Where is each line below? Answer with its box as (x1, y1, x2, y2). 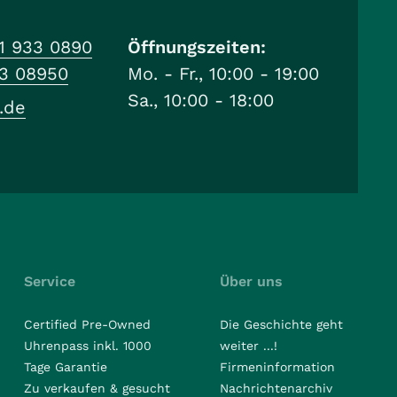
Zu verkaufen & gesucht (23, 381, 170, 395)
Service (23, 273, 75, 290)
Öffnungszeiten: (128, 36, 266, 58)
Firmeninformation (219, 360, 335, 374)
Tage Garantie (23, 360, 107, 374)
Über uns (219, 273, 283, 290)
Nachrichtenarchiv (219, 381, 332, 395)
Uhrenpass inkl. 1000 (23, 339, 152, 353)
